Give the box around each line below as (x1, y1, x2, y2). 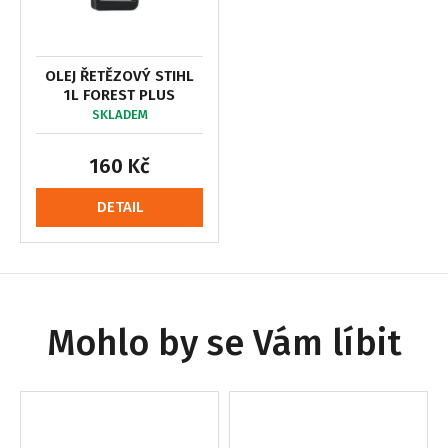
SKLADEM (91, 106, 148, 122)
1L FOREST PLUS (64, 85, 175, 104)
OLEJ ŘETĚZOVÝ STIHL (45, 66, 194, 85)
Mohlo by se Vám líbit (46, 320, 402, 365)
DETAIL (96, 197, 143, 216)
